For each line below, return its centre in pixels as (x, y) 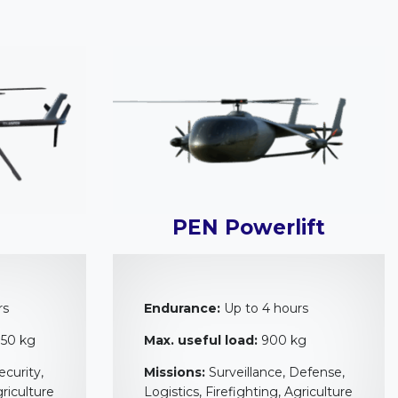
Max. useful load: (201, 340)
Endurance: (182, 308)
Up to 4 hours (264, 308)
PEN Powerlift (249, 227)
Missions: (175, 372)
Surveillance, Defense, (275, 372)
